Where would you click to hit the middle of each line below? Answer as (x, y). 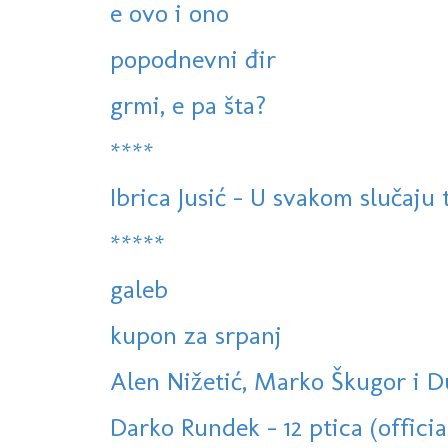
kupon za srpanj (196, 335)
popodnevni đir (193, 59)
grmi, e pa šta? (188, 105)
